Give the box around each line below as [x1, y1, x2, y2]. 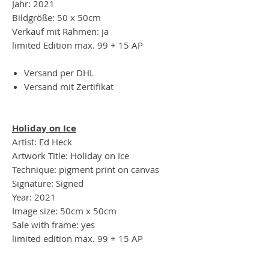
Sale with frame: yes [12, 218, 95, 231]
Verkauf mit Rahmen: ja [12, 25, 109, 37]
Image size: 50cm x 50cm [12, 204, 116, 217]
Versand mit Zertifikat [24, 80, 116, 92]
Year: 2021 [12, 190, 56, 203]
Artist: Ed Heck [12, 135, 72, 148]
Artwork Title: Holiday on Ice [12, 149, 129, 162]
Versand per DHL [24, 66, 97, 79]
